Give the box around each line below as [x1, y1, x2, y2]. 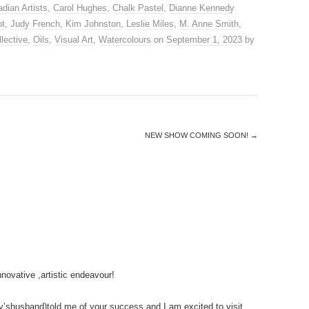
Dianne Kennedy [169, 2, 235, 13]
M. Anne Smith [179, 18, 239, 29]
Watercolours [99, 34, 151, 45]
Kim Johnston [66, 18, 121, 29]
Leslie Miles [126, 18, 174, 29]
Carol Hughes [53, 2, 107, 13]
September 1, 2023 [166, 34, 242, 45]
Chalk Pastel [112, 2, 163, 13]
